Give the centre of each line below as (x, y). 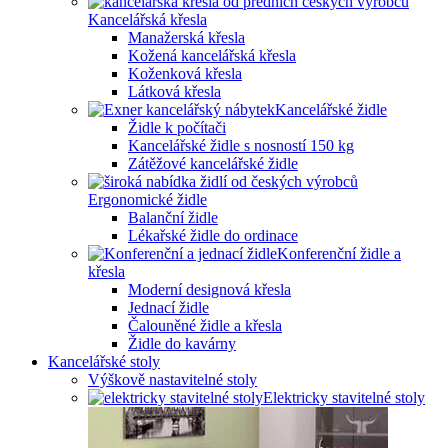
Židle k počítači (177, 127)
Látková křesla (174, 91)
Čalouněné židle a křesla (205, 325)
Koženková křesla (185, 73)
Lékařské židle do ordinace (213, 235)
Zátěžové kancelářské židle (213, 163)
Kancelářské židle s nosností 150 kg (241, 145)
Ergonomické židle (147, 199)
